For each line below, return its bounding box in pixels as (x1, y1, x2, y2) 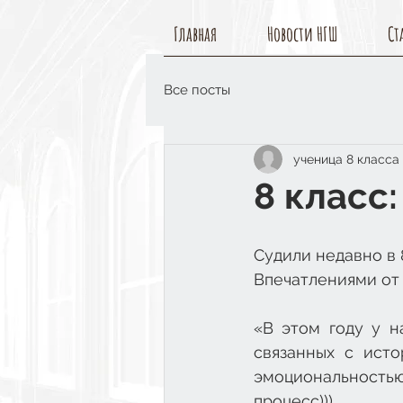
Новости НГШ (267, 22, 337, 46)
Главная (174, 22, 217, 46)
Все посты (164, 81, 230, 98)
